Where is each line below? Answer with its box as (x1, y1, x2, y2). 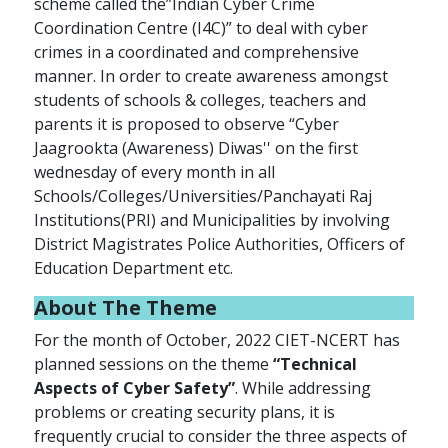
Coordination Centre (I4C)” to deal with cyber (34, 17, 369, 40)
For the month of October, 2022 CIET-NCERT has (34, 329, 401, 352)
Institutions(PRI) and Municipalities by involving (34, 209, 391, 232)
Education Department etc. (34, 257, 234, 280)
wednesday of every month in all (34, 161, 276, 184)
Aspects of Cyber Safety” (34, 377, 236, 400)
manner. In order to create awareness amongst (34, 65, 389, 88)
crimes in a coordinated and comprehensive (34, 41, 360, 64)
